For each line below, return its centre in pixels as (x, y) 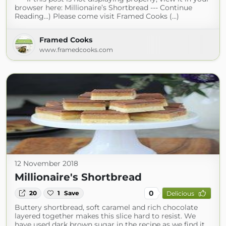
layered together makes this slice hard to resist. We (105, 216)
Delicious (180, 193)
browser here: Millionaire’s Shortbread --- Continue (103, 8)
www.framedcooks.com (76, 50)
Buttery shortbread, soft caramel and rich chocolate (106, 207)
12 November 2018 (46, 163)
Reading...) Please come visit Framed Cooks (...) (97, 16)
